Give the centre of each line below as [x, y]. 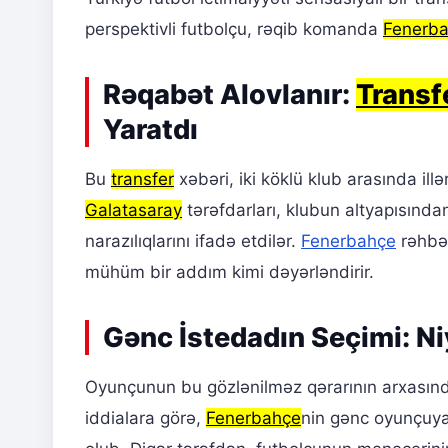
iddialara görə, [145, 418]
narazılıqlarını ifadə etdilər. [193, 241]
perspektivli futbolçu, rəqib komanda [234, 29]
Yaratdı [150, 130]
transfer [142, 179]
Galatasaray [133, 210]
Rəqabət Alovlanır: [229, 95]
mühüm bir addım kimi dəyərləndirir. [229, 272]
